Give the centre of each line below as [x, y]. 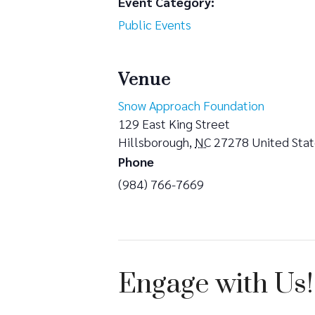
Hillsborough [154, 141]
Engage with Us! [216, 284]
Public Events [155, 24]
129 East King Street [174, 123]
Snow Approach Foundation [191, 105]
